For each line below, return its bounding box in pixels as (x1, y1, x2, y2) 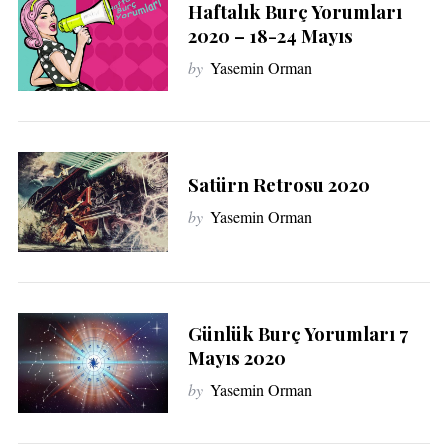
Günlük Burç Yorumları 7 (187, 320, 408, 346)
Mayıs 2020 (187, 344, 286, 370)
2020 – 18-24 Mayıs (187, 23, 353, 49)
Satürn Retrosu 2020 (187, 171, 370, 197)
